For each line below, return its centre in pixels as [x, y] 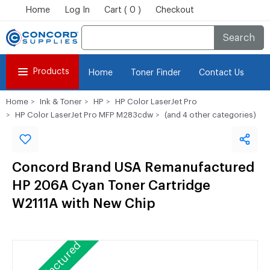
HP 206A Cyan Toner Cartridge [111, 186]
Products [51, 72]
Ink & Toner [61, 102]
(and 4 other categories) [210, 115]
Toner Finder [156, 73]
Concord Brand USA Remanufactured [133, 168]
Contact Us [221, 73]
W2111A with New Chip [84, 204]
